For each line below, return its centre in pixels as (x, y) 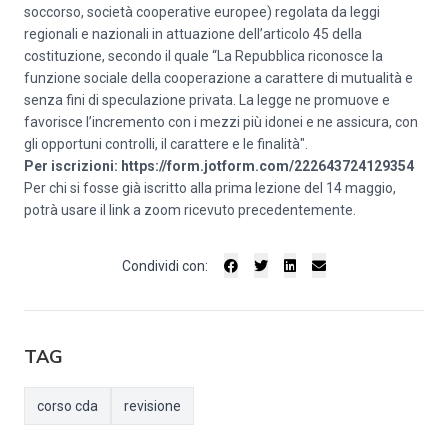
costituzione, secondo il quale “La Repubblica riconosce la (203, 56)
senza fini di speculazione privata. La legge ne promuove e (207, 100)
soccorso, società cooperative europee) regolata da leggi (202, 12)
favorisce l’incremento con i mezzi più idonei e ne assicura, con (221, 122)
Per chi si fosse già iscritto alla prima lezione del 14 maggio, (210, 188)
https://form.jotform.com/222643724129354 (267, 166)
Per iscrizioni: (72, 166)
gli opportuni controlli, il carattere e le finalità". (166, 144)
